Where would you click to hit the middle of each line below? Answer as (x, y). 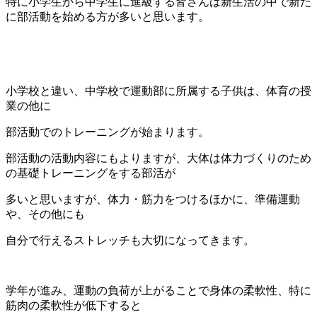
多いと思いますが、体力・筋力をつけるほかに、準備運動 (153, 199)
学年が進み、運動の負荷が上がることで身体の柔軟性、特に (158, 290)
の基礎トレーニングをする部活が (91, 173)
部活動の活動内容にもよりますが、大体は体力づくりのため (158, 158)
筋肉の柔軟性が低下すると (74, 305)
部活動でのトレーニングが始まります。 (108, 132)
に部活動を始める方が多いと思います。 (108, 16)
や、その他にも (45, 214)
